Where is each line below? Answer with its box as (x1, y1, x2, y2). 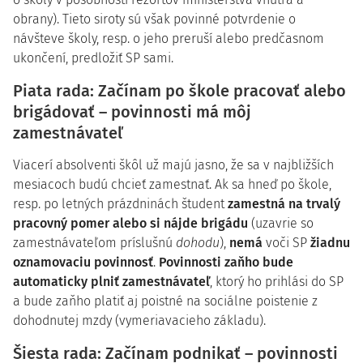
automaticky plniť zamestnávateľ (13, 274, 210, 289)
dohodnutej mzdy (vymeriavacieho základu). (13, 313, 266, 328)
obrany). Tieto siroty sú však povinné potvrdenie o (13, 11, 296, 27)
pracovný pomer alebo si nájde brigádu (13, 216, 248, 231)
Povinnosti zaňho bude (159, 254, 293, 270)
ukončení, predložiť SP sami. (13, 50, 173, 66)
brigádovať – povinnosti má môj (13, 102, 251, 122)
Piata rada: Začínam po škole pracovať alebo (13, 81, 346, 100)
